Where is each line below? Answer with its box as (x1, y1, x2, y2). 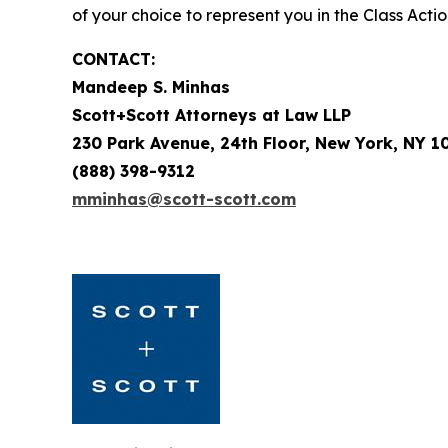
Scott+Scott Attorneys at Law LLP (72, 104, 351, 125)
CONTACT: (72, 48, 155, 69)
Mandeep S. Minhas (72, 76, 230, 97)
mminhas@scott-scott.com (72, 188, 296, 209)
